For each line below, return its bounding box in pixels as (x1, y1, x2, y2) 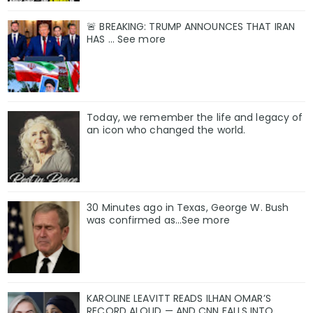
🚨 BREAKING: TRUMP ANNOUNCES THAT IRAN (87, 19, 295, 34)
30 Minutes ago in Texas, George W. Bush (87, 201, 289, 215)
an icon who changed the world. (87, 122, 246, 137)
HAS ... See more (87, 31, 166, 46)
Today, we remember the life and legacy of (87, 110, 303, 124)
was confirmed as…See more (87, 213, 230, 228)
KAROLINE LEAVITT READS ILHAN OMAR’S (87, 291, 271, 306)
